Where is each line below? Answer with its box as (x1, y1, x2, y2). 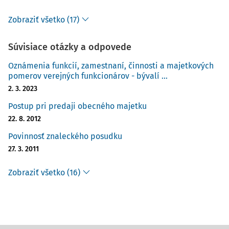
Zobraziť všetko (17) (8, 15, 79, 25)
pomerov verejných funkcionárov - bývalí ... (8, 71, 168, 81)
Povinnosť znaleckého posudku (8, 131, 122, 141)
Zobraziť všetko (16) (8, 168, 80, 177)
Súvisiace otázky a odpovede (8, 41, 131, 53)
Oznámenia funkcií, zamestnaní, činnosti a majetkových (8, 61, 214, 71)
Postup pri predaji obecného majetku (8, 101, 147, 111)
